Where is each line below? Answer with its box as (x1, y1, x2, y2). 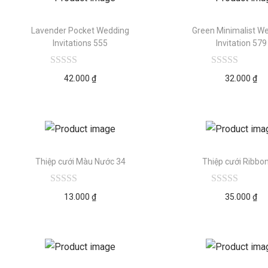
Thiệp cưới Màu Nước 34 (35, 156, 126, 166)
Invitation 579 (215, 38, 267, 48)
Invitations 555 (53, 38, 108, 48)
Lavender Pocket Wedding (31, 25, 130, 35)
